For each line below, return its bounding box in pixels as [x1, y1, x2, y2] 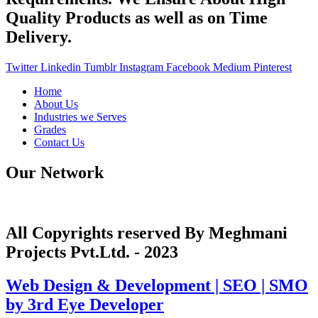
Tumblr [84, 61, 116, 74]
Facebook [166, 61, 210, 74]
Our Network [6, 163, 104, 182]
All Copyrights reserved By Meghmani [6, 223, 287, 242]
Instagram [119, 61, 163, 74]
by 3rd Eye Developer [6, 295, 164, 314]
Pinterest [253, 61, 292, 74]
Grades [34, 124, 66, 136]
